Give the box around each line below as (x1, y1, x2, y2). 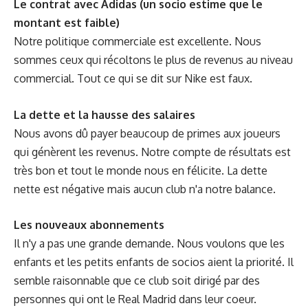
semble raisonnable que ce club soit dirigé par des (14, 274, 260, 288)
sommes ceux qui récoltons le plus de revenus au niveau (14, 53, 293, 67)
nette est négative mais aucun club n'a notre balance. (14, 181, 276, 196)
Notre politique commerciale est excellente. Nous (14, 34, 261, 49)
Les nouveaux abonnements (14, 218, 164, 232)
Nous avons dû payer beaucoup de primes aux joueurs (14, 126, 280, 140)
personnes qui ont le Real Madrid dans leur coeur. (14, 292, 256, 307)
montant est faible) (14, 16, 120, 30)
